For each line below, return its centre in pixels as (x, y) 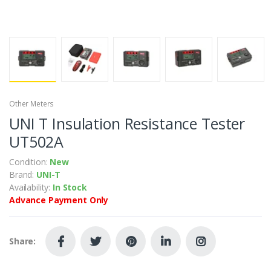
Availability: (31, 187)
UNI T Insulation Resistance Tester (127, 123)
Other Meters (32, 103)
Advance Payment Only (59, 200)
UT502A (37, 141)
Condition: (30, 162)
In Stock (70, 187)
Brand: (23, 174)
